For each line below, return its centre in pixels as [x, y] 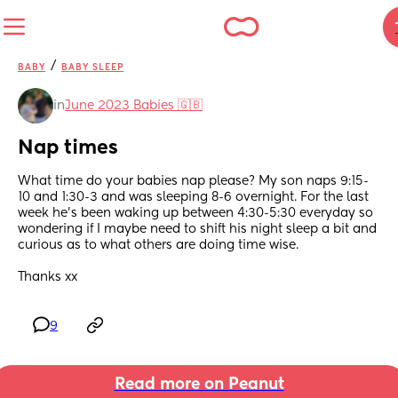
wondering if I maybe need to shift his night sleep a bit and [197, 230]
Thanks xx [48, 278]
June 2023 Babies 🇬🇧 [134, 106]
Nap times [68, 149]
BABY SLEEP [92, 68]
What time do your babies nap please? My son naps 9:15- [193, 182]
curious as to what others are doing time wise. [160, 246]
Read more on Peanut [199, 385]
